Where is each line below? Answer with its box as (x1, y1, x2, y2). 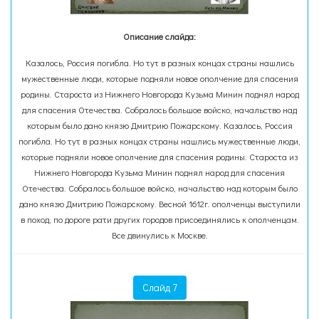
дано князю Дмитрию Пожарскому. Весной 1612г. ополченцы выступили (19, 198, 300, 209)
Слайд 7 (142, 281, 177, 294)
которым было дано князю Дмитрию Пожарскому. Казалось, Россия (26, 120, 293, 131)
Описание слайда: (123, 31, 196, 42)
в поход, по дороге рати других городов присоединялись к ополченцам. (20, 214, 299, 225)
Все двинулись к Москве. (111, 229, 208, 241)
